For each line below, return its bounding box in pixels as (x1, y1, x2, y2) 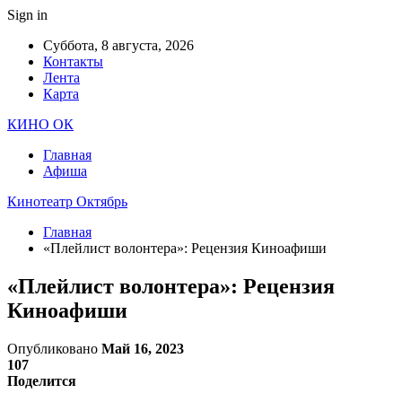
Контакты (43, 54, 103, 69)
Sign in (7, 7, 48, 22)
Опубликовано (7, 340, 101, 356)
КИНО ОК (7, 117, 74, 132)
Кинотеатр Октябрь (7, 194, 127, 209)
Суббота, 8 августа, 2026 (43, 38, 194, 53)
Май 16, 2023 (101, 340, 184, 356)
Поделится (7, 372, 76, 389)
